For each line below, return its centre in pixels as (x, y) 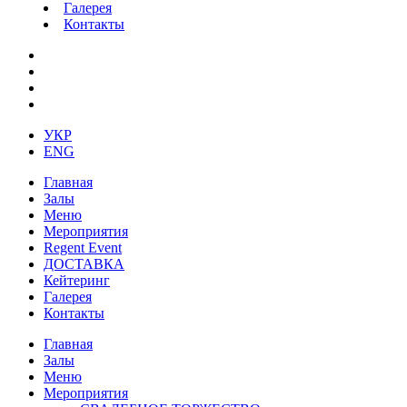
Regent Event (83, 248)
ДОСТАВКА (84, 264)
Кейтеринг (77, 280)
